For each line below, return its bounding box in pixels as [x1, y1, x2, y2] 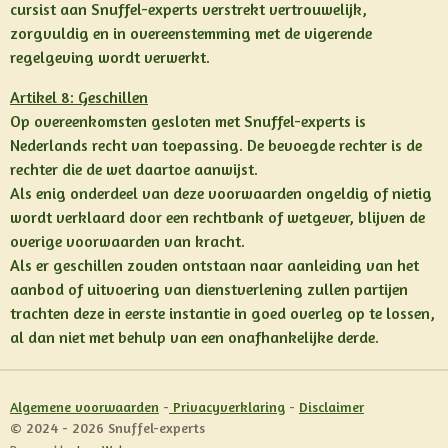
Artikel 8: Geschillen [10, 87, 148, 107]
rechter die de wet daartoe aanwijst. [10, 159, 258, 179]
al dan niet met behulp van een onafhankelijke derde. [10, 327, 379, 347]
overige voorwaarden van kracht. [10, 231, 245, 251]
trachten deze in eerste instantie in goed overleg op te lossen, [10, 303, 435, 323]
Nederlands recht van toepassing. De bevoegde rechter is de [10, 135, 422, 155]
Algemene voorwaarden [10, 398, 159, 415]
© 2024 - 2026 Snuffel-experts [10, 419, 205, 436]
